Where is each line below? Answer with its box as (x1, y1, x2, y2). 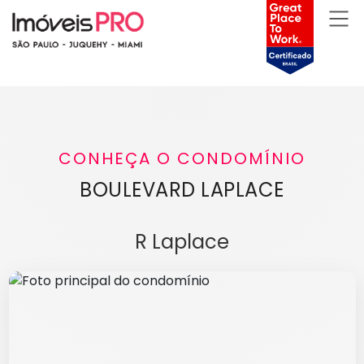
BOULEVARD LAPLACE (80, 176, 284, 204)
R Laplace (135, 228, 229, 256)
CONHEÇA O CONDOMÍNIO (58, 147, 305, 171)
